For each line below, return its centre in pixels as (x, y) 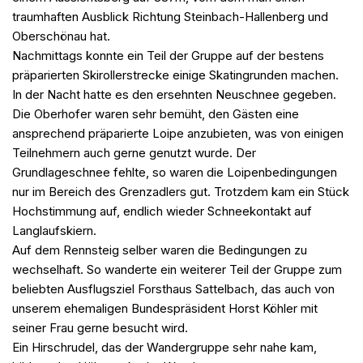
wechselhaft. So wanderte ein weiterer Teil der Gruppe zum (177, 270)
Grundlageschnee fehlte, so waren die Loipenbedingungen (175, 173)
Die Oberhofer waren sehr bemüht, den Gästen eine (156, 114)
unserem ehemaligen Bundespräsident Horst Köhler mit (165, 309)
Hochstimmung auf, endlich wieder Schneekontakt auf (162, 211)
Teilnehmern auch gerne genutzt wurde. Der (134, 153)
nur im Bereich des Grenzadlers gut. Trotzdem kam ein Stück (181, 192)
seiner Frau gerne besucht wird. (100, 328)
